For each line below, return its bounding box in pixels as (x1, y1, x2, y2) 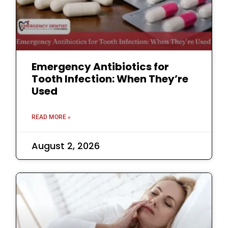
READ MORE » (32, 113, 71, 121)
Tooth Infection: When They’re (32, 71, 189, 86)
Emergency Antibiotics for (32, 59, 169, 74)
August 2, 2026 (32, 139, 100, 152)
